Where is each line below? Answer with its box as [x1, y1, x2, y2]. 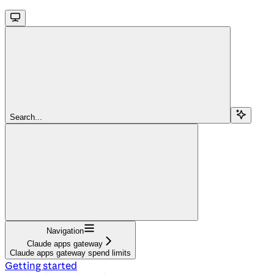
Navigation [46, 226, 84, 235]
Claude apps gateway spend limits [10, 248, 131, 257]
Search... [10, 112, 42, 122]
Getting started [5, 259, 77, 272]
